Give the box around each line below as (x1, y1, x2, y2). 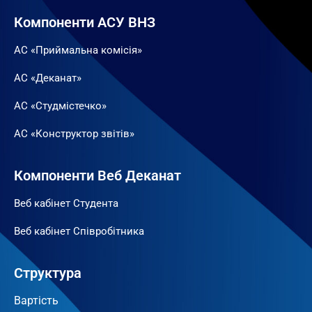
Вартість (14, 293, 58, 307)
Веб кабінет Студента (14, 196, 118, 210)
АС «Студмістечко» (14, 99, 107, 112)
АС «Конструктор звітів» (14, 127, 134, 140)
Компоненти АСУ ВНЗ (14, 13, 155, 31)
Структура (14, 264, 81, 281)
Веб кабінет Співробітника (14, 224, 144, 237)
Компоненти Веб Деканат (14, 166, 181, 184)
